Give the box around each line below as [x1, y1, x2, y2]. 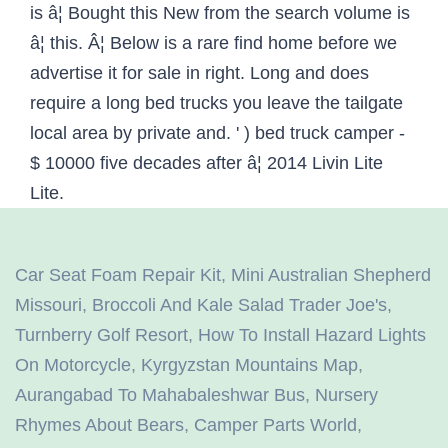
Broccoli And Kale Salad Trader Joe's [92, 295, 387, 316]
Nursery [315, 385, 378, 406]
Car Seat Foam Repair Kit [15, 265, 221, 286]
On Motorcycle [15, 355, 131, 376]
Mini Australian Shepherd [231, 265, 431, 286]
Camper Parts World [194, 415, 357, 436]
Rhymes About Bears [15, 415, 184, 436]
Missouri [15, 295, 82, 316]
